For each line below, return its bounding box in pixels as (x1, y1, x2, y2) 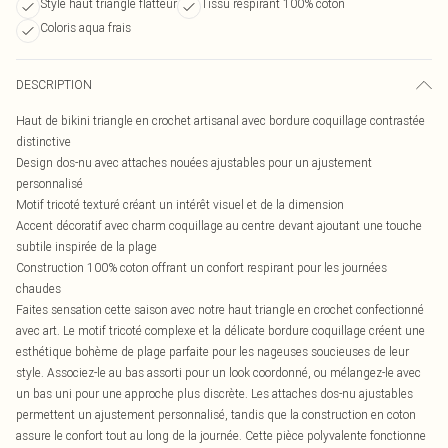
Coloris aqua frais (40, 20, 131, 35)
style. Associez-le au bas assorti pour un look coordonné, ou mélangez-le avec (16, 365, 421, 380)
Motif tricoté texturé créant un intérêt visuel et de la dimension (16, 197, 344, 212)
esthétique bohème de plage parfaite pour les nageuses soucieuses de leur (16, 344, 409, 359)
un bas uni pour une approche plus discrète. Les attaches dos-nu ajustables (16, 386, 413, 401)
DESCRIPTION (16, 77, 92, 92)
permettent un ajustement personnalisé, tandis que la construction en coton (16, 407, 416, 422)
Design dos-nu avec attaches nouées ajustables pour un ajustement (16, 155, 372, 170)
